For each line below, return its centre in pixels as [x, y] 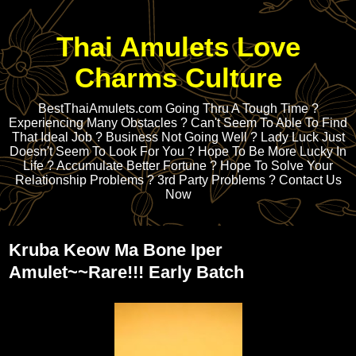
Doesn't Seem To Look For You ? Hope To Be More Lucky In [178, 151]
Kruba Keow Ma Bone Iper [116, 250]
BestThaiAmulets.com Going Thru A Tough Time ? [178, 108]
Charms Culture [178, 78]
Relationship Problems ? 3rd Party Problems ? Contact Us [178, 180]
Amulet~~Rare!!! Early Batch [126, 272]
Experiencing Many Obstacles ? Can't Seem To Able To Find [178, 123]
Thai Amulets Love [178, 47]
